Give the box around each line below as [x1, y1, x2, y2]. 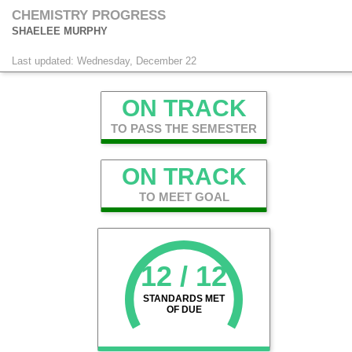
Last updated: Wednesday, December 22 [12, 55, 196, 67]
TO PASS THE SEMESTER [111, 122, 257, 135]
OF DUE [166, 304, 202, 315]
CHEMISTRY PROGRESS [12, 8, 166, 23]
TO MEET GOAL [138, 190, 229, 203]
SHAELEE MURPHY [12, 25, 108, 37]
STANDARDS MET [143, 293, 225, 304]
